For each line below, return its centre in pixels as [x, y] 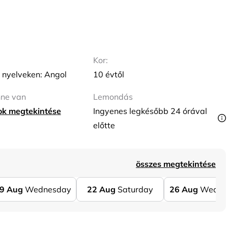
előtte [104, 125]
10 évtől [109, 74]
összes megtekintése [176, 164]
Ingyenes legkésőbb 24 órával [150, 111]
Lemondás [113, 97]
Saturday [135, 189]
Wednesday [48, 189]
